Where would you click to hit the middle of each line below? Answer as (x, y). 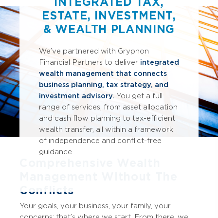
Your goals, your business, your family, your (95, 206)
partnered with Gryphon (106, 51)
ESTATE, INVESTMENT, (109, 15)
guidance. (56, 152)
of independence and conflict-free (100, 140)
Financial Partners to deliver (90, 62)
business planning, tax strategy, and (104, 84)
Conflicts (47, 191)
